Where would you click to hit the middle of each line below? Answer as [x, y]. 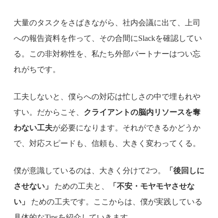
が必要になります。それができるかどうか [127, 127]
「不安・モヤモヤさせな [152, 186]
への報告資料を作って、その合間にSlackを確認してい [108, 38]
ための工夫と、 [81, 186]
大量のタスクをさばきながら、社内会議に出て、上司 [107, 22]
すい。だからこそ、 [49, 112]
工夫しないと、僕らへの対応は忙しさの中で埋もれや [107, 96]
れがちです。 [37, 69]
